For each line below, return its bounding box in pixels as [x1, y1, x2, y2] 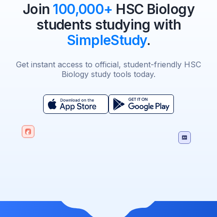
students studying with [36, 16, 181, 33]
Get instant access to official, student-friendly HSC [16, 60, 201, 70]
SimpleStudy [66, 32, 147, 49]
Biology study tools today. [62, 69, 155, 79]
